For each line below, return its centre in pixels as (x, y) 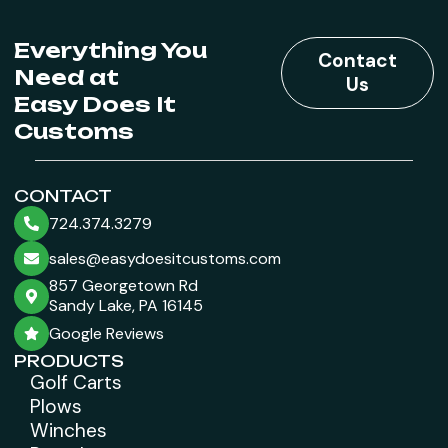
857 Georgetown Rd (123, 286)
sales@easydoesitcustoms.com (165, 258)
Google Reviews (106, 333)
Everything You (110, 49)
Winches (68, 431)
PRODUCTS (69, 361)
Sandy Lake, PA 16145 (126, 306)
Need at (66, 76)
